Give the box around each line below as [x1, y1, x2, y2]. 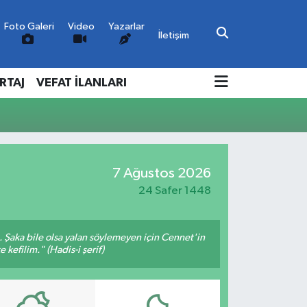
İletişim [158, 29, 190, 40]
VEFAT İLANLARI [36, 76, 127, 89]
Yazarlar [108, 21, 145, 32]
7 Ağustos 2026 [112, 165, 211, 181]
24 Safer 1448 [138, 184, 211, 197]
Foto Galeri [4, 21, 55, 32]
